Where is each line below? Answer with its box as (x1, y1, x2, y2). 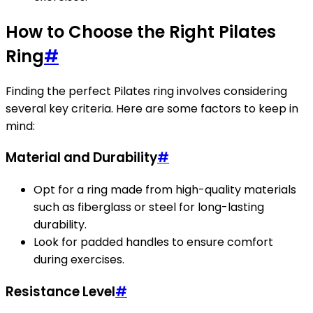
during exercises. (34, 251, 124, 268)
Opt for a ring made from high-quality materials (34, 181, 296, 198)
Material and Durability (6, 148, 157, 168)
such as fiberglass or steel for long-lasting (34, 198, 264, 215)
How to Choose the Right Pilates (6, 20, 276, 43)
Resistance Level (6, 282, 115, 301)
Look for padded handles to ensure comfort (34, 233, 273, 250)
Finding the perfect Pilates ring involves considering (6, 82, 287, 99)
